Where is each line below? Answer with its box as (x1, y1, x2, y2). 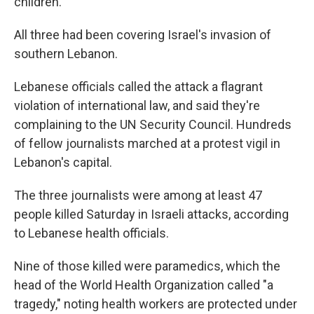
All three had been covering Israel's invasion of (14, 27, 271, 42)
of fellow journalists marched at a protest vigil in (14, 135, 280, 151)
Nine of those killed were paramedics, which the (14, 258, 280, 273)
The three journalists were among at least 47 (14, 187, 262, 203)
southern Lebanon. (14, 46, 118, 61)
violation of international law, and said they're (14, 97, 260, 113)
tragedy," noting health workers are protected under (14, 296, 297, 311)
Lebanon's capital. (14, 154, 112, 170)
